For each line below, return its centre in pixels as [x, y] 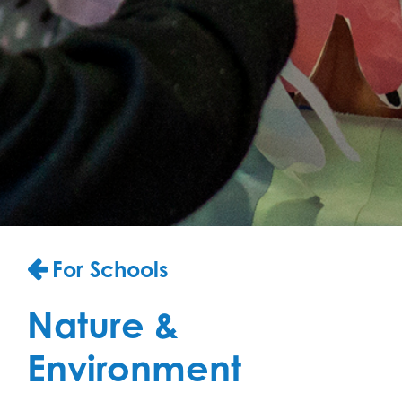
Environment [134, 368]
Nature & [103, 325]
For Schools [110, 270]
